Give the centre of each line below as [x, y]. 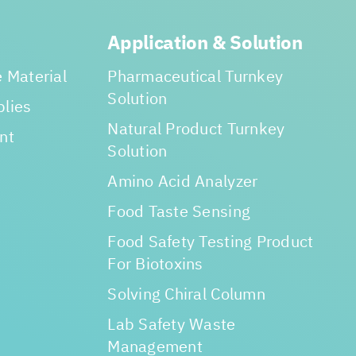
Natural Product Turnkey [196, 130]
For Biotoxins [155, 265]
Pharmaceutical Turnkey [195, 77]
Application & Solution [205, 44]
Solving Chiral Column [186, 295]
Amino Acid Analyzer [183, 182]
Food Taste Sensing [179, 213]
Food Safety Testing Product [211, 243]
